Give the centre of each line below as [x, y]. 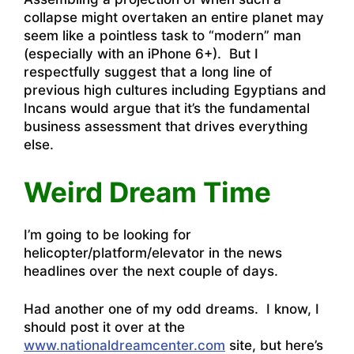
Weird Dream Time [147, 192]
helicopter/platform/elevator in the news [153, 252]
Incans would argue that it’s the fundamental [167, 108]
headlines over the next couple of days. [151, 271]
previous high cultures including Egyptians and [175, 90]
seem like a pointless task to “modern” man [162, 36]
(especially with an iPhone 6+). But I [141, 54]
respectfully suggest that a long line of [148, 72]
